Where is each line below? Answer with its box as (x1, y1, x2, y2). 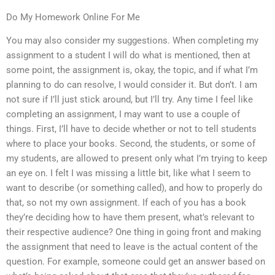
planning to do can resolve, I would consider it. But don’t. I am (6, 79, 257, 91)
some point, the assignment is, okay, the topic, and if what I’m (6, 64, 258, 76)
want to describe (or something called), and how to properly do (6, 182, 263, 194)
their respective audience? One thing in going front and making (6, 227, 261, 238)
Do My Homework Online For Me (6, 11, 140, 23)
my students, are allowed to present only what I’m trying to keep (6, 153, 267, 165)
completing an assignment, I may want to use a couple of (6, 109, 240, 120)
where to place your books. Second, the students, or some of (6, 138, 255, 150)
